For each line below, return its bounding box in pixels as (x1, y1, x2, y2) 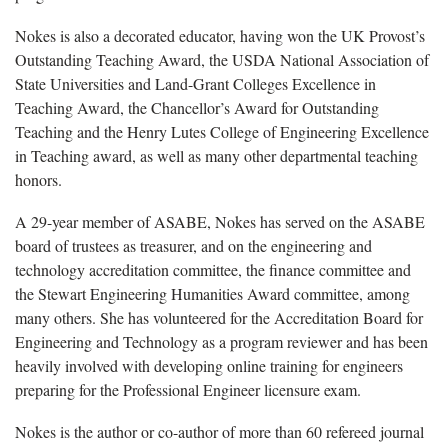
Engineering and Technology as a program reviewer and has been (15, 330, 428, 352)
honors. (15, 168, 62, 190)
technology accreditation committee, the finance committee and (15, 258, 411, 280)
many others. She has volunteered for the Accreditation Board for (15, 306, 423, 328)
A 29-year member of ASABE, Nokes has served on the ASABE (15, 210, 425, 232)
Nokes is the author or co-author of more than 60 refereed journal (15, 420, 424, 442)
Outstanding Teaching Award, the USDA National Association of (15, 48, 429, 70)
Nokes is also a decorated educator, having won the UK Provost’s (15, 24, 425, 46)
